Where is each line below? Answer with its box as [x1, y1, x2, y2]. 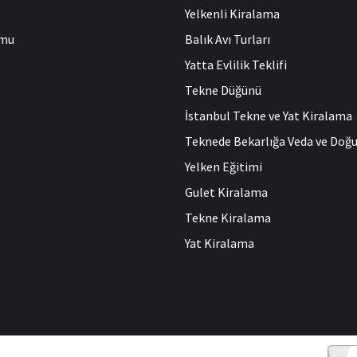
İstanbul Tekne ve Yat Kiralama [185, 107, 352, 124]
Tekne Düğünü [185, 81, 261, 98]
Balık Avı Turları [185, 30, 270, 47]
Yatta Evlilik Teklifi [185, 56, 287, 73]
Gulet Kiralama [185, 183, 268, 200]
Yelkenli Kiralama [185, 5, 280, 22]
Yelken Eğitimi [185, 158, 262, 175]
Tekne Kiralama [185, 209, 271, 226]
